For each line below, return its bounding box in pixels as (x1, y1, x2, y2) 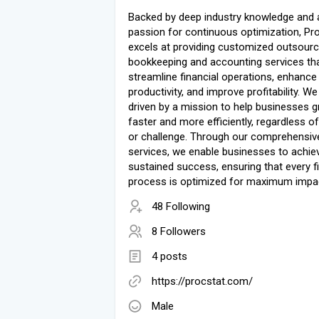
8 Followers (152, 224, 206, 238)
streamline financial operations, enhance (128, 70, 317, 83)
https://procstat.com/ (152, 274, 253, 288)
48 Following (152, 199, 210, 213)
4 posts (152, 249, 187, 263)
